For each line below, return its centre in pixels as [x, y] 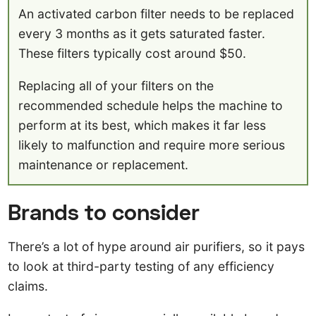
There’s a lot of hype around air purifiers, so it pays [157, 247]
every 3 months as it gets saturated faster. [142, 34]
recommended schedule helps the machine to [151, 105]
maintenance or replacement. [104, 164]
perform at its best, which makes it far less [142, 125]
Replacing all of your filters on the [116, 85]
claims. [28, 286]
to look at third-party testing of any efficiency [141, 267]
